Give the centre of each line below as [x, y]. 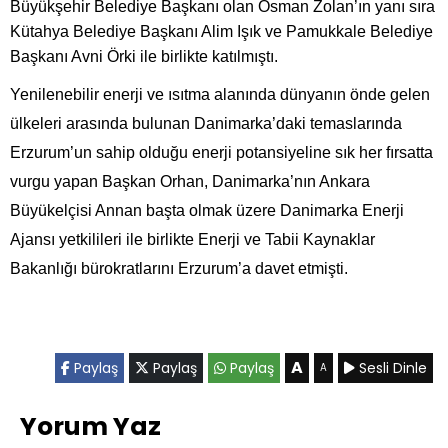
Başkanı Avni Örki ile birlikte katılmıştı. [144, 56]
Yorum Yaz [90, 426]
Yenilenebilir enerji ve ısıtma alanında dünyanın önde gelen [220, 94]
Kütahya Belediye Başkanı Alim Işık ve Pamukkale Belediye [221, 31]
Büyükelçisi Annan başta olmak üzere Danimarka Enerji [207, 210]
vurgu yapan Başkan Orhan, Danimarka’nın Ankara [190, 181]
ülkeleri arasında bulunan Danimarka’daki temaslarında [206, 123]
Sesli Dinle [391, 367]
